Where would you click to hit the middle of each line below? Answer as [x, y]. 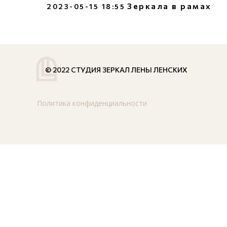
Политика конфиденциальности [92, 103]
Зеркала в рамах [169, 6]
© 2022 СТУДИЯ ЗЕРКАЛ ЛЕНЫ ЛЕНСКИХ [116, 69]
